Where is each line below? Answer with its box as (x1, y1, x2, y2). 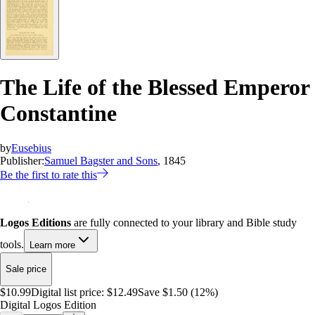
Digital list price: (31, 285, 104, 298)
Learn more (30, 239, 75, 250)
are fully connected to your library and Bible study (71, 216, 297, 229)
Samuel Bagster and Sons (44, 154, 157, 167)
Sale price (6, 264, 46, 275)
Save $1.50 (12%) (138, 285, 218, 298)
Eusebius (11, 141, 51, 154)
